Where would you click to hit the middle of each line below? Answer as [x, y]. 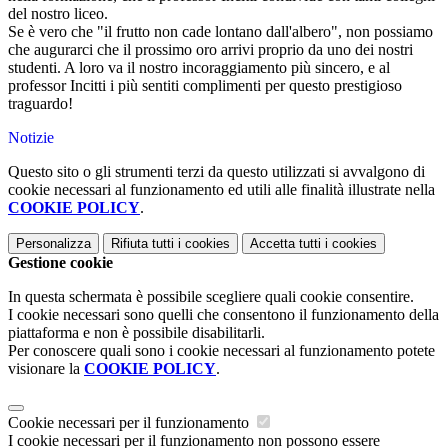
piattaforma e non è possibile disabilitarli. [136, 333]
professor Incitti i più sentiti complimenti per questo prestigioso [205, 86]
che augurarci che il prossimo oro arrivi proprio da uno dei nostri [210, 50]
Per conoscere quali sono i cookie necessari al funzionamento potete [221, 351]
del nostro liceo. [58, 14]
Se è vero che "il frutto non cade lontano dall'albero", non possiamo [220, 32]
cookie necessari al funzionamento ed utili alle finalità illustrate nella [221, 190]
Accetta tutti [285, 244]
